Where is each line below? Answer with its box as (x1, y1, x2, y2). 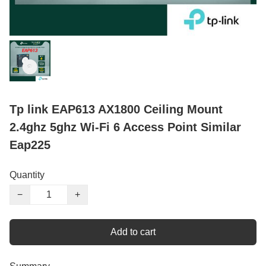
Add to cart (110, 227, 156, 237)
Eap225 (9, 138, 50, 152)
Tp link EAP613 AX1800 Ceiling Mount (9, 103, 223, 116)
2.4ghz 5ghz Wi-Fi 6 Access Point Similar (9, 121, 241, 134)
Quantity (9, 170, 45, 180)
